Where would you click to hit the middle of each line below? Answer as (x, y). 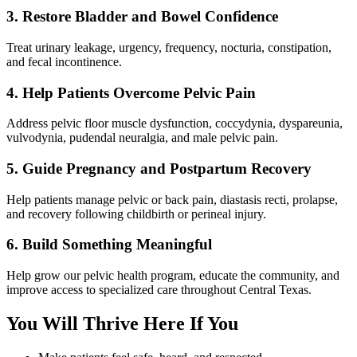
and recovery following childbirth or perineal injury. (136, 214)
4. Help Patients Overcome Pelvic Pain (131, 92)
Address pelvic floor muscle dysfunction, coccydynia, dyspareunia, (175, 124)
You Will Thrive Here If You (122, 324)
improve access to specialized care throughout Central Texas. (159, 290)
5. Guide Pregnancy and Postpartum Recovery (159, 169)
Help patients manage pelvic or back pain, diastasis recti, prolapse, (172, 199)
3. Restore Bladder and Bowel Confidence (142, 17)
